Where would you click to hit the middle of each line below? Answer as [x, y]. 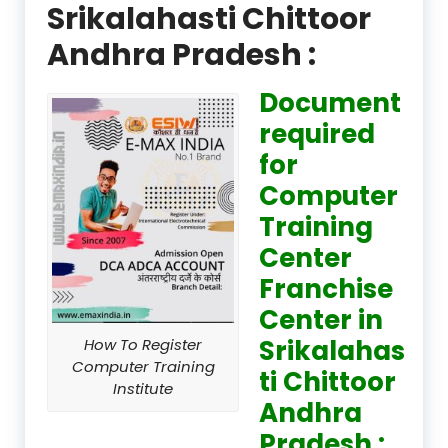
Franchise [326, 288]
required [317, 133]
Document [330, 102]
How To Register [143, 344]
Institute [143, 388]
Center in [324, 319]
